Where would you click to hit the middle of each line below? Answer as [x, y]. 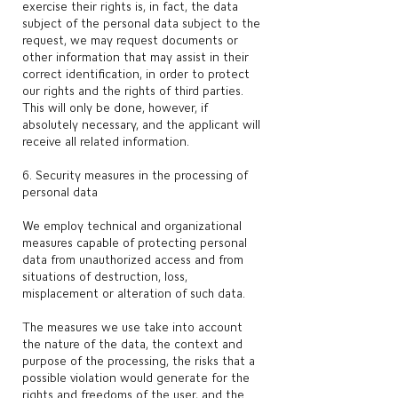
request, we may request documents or [130, 40]
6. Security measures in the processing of [135, 175]
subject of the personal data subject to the [141, 23]
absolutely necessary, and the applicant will [141, 124]
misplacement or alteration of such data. [134, 293]
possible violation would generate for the [136, 378]
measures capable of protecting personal [135, 243]
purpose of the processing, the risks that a [139, 361]
